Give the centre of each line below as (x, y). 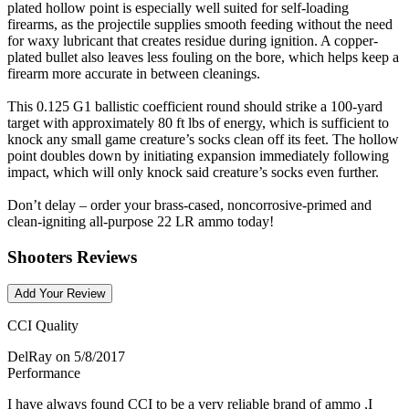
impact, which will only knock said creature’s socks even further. (193, 172)
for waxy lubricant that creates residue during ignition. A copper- (193, 40)
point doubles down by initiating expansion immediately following (198, 155)
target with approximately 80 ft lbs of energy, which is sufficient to (198, 122)
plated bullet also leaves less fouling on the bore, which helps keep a (203, 57)
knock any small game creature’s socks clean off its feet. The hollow (203, 139)
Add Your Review (60, 294)
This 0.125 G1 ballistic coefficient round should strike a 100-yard (195, 106)
